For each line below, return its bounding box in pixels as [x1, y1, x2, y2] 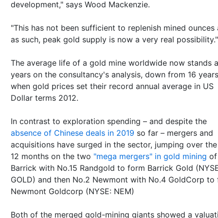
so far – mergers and [134, 127, 213, 138]
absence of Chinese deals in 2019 [11, 127, 134, 138]
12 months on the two [11, 151, 93, 161]
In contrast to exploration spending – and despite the [11, 116, 207, 126]
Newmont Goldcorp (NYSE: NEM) [11, 186, 134, 196]
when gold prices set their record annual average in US [11, 81, 214, 91]
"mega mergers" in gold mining [93, 151, 207, 161]
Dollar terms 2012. [11, 92, 78, 103]
